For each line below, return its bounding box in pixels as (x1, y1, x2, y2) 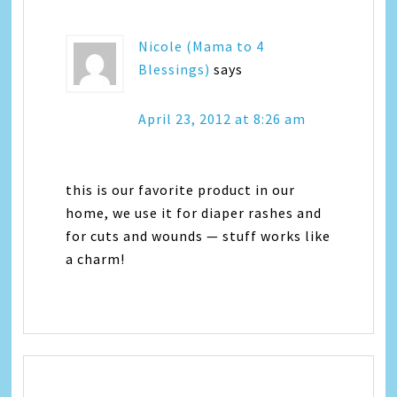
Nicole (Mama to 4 (138, 37, 265, 55)
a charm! (66, 250, 126, 268)
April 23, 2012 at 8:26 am (138, 110, 307, 128)
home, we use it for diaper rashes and (66, 204, 323, 222)
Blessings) (138, 60, 211, 78)
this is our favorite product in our (66, 181, 296, 198)
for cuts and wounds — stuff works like (66, 227, 331, 245)
